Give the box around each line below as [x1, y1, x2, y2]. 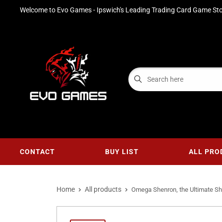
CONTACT [20, 148, 55, 156]
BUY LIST [105, 148, 139, 156]
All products [85, 185, 121, 193]
